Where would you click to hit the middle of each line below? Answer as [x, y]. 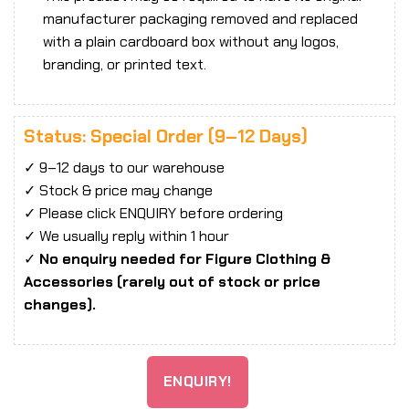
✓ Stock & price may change [118, 191]
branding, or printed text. [124, 64]
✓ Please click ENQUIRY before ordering [153, 214]
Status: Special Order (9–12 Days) [166, 136]
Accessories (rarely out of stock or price [172, 282]
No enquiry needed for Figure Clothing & [185, 259]
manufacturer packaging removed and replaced [200, 18]
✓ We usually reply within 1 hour [126, 236]
